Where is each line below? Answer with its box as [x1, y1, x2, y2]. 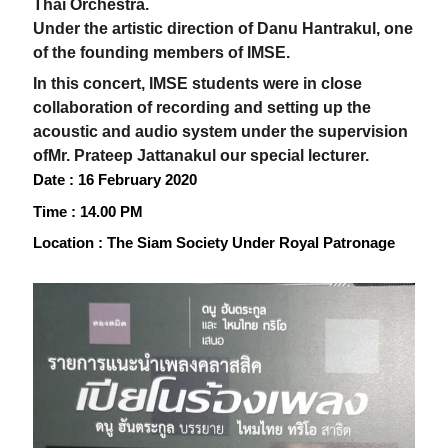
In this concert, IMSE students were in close [33, 75, 363, 93]
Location [33, 234, 99, 252]
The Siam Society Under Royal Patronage [107, 234, 396, 252]
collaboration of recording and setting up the [33, 99, 372, 117]
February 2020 [98, 171, 198, 189]
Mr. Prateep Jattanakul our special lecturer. [48, 147, 370, 165]
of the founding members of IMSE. [33, 43, 291, 61]
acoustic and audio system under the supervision [33, 123, 409, 141]
